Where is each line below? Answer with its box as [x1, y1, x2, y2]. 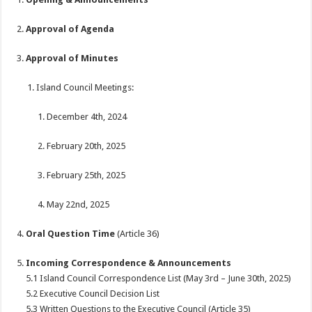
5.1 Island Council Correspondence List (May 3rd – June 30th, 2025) [26, 273, 292, 283]
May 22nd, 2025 [47, 199, 110, 210]
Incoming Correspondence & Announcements [26, 258, 232, 268]
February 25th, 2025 [47, 170, 126, 180]
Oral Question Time [26, 228, 116, 239]
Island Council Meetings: [36, 82, 134, 93]
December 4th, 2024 [47, 111, 127, 122]
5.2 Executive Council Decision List [26, 288, 160, 299]
